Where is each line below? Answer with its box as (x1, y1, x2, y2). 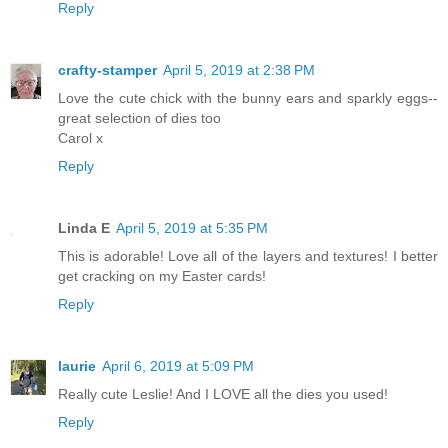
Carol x (58, 130, 103, 147)
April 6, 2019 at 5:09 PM (102, 358, 254, 375)
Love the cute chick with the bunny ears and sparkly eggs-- (58, 90, 438, 107)
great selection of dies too (58, 110, 221, 127)
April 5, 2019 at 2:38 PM (163, 62, 315, 79)
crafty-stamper (58, 62, 157, 79)
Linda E (58, 220, 110, 237)
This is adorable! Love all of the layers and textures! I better (58, 248, 438, 265)
